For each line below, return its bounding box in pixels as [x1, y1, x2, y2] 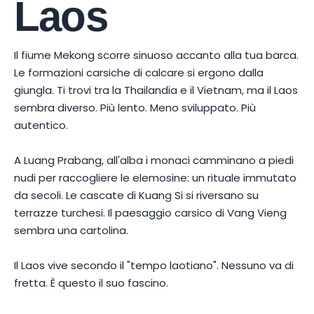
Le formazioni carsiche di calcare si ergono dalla [14, 64, 264, 80]
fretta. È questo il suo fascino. [14, 275, 168, 290]
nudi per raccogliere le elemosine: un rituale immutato [14, 170, 296, 185]
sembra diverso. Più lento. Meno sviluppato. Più [14, 100, 256, 115]
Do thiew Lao [224, 299, 264, 308]
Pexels [275, 299, 294, 308]
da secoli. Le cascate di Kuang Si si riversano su [14, 187, 259, 203]
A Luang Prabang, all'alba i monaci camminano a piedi [14, 152, 294, 168]
